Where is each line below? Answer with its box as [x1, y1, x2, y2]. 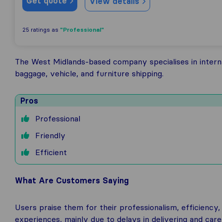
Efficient [30, 147, 67, 157]
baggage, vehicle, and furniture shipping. [15, 68, 164, 78]
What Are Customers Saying [15, 175, 129, 185]
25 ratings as [22, 26, 60, 33]
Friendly [30, 130, 65, 140]
